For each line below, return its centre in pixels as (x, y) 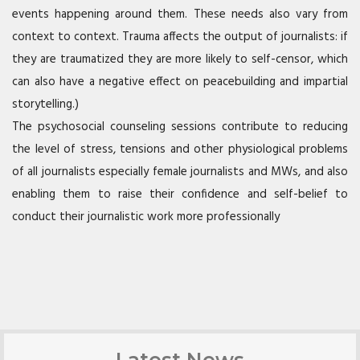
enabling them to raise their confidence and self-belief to (180, 194)
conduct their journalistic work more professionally (146, 217)
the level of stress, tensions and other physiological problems (180, 149)
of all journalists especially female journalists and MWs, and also (180, 172)
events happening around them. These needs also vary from (180, 14)
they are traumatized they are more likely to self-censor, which (180, 59)
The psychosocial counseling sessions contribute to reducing (180, 127)
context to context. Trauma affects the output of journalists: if (180, 37)
